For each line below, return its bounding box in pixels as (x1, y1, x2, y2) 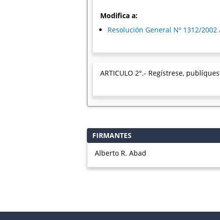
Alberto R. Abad (95, 148, 146, 158)
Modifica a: (100, 11, 137, 20)
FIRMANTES (92, 131, 132, 140)
